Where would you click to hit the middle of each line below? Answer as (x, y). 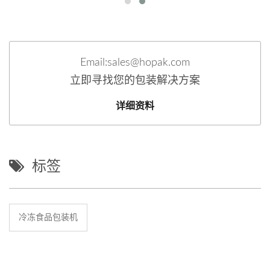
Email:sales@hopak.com (135, 62)
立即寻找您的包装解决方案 (135, 80)
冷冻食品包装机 (48, 217)
